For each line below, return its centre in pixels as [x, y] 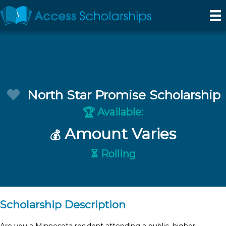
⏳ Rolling [113, 154]
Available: [119, 112]
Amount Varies [118, 134]
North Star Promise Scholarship [124, 95]
